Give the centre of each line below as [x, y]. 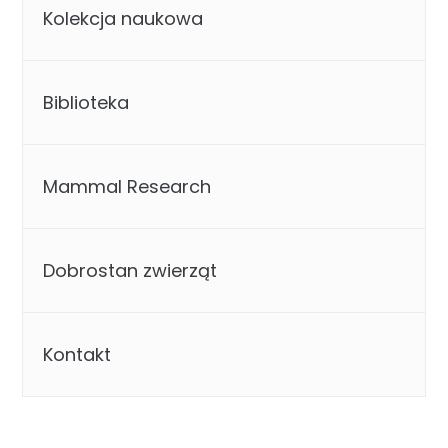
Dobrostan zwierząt [130, 270]
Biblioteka [86, 102]
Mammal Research [127, 186]
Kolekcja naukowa [123, 18]
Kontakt [77, 354]
